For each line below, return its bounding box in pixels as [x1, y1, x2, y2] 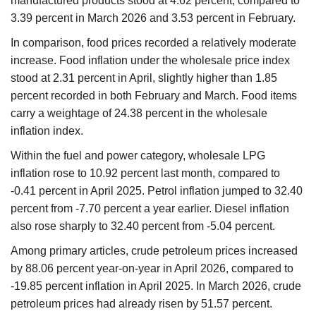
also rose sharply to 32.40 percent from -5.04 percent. [11, 219, 275, 232]
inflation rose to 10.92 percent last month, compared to [11, 166, 280, 179]
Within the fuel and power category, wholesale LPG [11, 149, 265, 162]
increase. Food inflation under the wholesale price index [11, 54, 290, 66]
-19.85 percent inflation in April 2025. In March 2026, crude [11, 279, 301, 292]
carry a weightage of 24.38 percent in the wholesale [11, 107, 267, 119]
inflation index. [11, 124, 83, 137]
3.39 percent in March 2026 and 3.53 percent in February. [11, 11, 296, 24]
